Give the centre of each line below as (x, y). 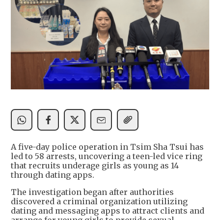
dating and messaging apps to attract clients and (108, 211)
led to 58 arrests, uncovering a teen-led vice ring (107, 156)
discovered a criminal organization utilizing (99, 202)
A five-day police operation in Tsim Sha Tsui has (107, 147)
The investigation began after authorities (92, 192)
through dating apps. (53, 175)
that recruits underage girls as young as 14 (95, 166)
